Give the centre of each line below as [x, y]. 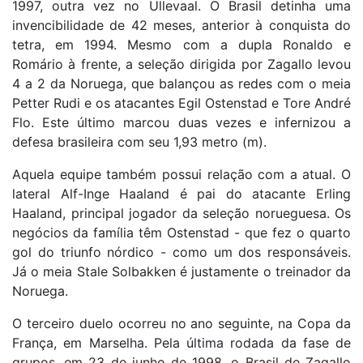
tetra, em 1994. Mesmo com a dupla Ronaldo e [181, 45]
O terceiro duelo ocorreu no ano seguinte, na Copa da [181, 324]
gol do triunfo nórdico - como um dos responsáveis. [181, 252]
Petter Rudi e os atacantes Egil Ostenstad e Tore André [181, 103]
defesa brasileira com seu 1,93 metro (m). [139, 142]
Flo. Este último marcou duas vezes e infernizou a [181, 123]
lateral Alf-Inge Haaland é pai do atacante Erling [181, 194]
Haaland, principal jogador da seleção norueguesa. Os [181, 214]
